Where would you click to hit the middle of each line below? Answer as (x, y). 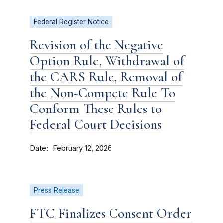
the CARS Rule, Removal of (106, 77)
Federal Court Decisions (96, 124)
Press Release (56, 190)
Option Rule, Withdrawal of (107, 61)
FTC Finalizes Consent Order (111, 213)
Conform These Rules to (96, 109)
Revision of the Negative (97, 45)
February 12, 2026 (82, 148)
